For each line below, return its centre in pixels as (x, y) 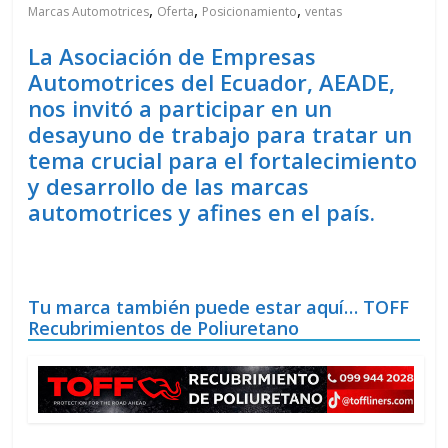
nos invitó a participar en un (180, 108)
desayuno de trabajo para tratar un (220, 134)
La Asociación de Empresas (172, 56)
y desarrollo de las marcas (169, 186)
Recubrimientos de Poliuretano (164, 328)
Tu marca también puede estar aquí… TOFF (219, 307)
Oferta (176, 12)
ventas (324, 12)
